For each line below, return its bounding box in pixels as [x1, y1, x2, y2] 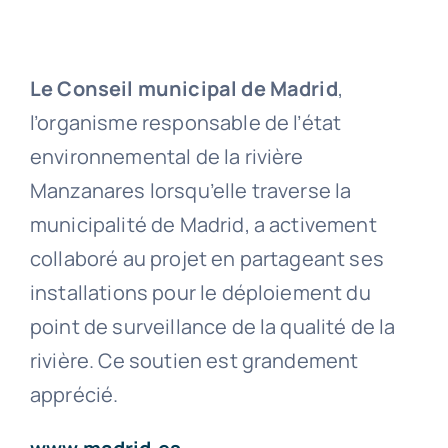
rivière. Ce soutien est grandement [29, 347, 359, 375]
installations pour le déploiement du [29, 279, 371, 307]
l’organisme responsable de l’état [29, 109, 342, 137]
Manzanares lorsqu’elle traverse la [29, 177, 352, 205]
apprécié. [29, 381, 119, 409]
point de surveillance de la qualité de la [29, 313, 396, 341]
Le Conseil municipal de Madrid [29, 75, 338, 103]
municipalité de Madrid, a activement [29, 211, 377, 239]
